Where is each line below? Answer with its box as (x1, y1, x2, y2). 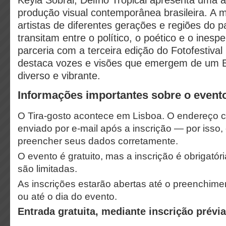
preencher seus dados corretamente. (18, 136, 178, 146)
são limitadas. (18, 163, 77, 174)
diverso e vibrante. (18, 70, 100, 81)
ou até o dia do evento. (18, 191, 117, 202)
